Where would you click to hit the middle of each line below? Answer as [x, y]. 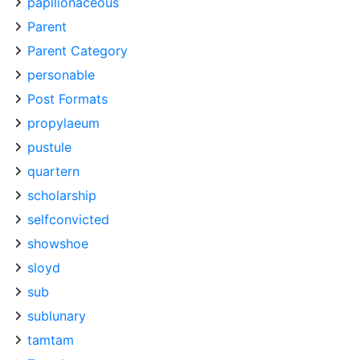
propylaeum [63, 123]
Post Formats [67, 99]
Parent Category [78, 51]
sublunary [57, 316]
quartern [53, 171]
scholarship [62, 195]
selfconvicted [68, 219]
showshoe [58, 243]
